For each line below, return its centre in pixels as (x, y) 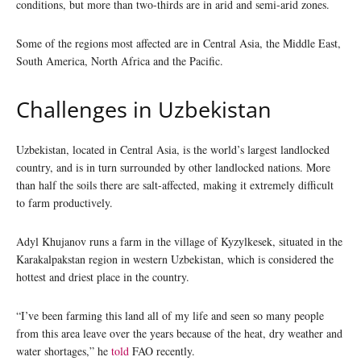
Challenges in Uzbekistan (149, 109)
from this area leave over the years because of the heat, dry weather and (179, 333)
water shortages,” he (64, 351)
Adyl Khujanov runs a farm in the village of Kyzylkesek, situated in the (179, 241)
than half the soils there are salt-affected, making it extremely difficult (175, 185)
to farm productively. (68, 202)
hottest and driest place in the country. (105, 276)
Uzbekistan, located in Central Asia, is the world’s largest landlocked (173, 149)
